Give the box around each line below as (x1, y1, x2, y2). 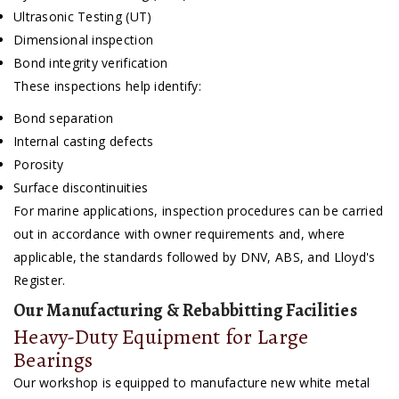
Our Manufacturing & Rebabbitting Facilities (13, 298, 358, 323)
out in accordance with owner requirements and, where (13, 225, 346, 243)
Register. (13, 272, 66, 289)
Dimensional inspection (13, 31, 154, 49)
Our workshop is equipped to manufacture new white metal (13, 374, 370, 392)
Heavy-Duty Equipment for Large (13, 322, 309, 352)
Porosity (13, 156, 64, 174)
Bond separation (13, 110, 114, 127)
